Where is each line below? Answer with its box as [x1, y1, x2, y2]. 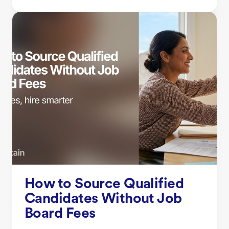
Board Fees [25, 207, 96, 221]
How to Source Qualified [25, 177, 184, 192]
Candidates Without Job [25, 192, 182, 207]
